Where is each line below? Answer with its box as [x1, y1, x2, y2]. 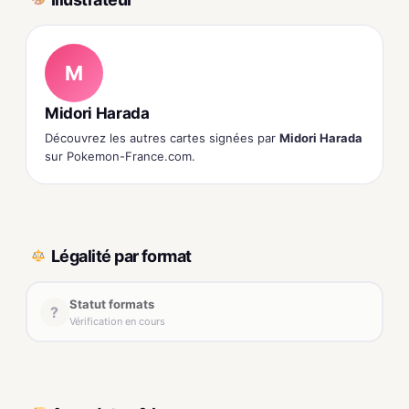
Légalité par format [51, 246, 192, 266]
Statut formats [68, 296, 154, 311]
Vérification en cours [68, 314, 165, 328]
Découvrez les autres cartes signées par [45, 131, 279, 146]
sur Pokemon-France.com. [45, 149, 195, 164]
